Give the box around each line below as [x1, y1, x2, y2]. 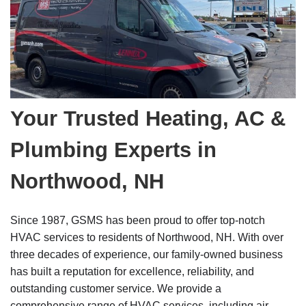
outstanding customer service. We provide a [10, 283, 221, 295]
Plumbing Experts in [10, 138, 217, 163]
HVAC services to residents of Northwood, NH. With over [10, 232, 283, 244]
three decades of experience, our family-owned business [10, 249, 283, 261]
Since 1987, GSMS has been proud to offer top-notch [10, 214, 265, 227]
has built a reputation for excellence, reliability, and [10, 266, 254, 278]
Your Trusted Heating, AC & [10, 107, 286, 131]
